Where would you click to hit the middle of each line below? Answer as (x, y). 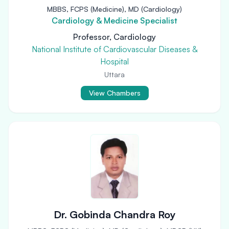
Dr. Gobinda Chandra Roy (114, 214)
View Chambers (114, 93)
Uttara (114, 74)
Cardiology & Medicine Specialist (114, 20)
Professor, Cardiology (114, 37)
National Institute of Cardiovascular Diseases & (114, 49)
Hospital (114, 61)
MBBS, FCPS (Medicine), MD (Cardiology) (114, 9)
